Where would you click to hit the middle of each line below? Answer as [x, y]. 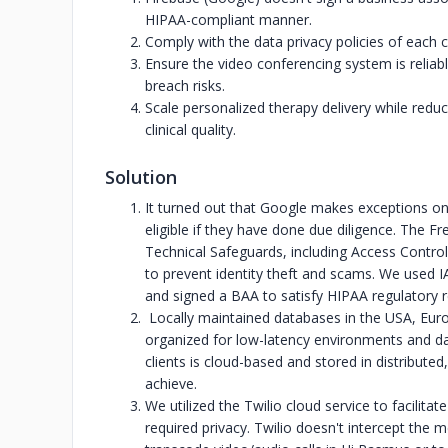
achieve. [171, 383]
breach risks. [185, 85]
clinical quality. [190, 129]
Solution [141, 177]
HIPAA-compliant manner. [228, 19]
